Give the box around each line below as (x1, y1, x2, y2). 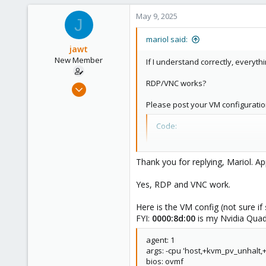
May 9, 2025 (136, 11, 178, 21)
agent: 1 (146, 235, 175, 245)
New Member (55, 55, 103, 65)
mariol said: (146, 34, 188, 45)
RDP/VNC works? (146, 78, 206, 88)
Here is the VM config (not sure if (136, 201, 265, 213)
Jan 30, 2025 (82, 80, 123, 90)
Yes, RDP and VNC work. (136, 179, 230, 190)
